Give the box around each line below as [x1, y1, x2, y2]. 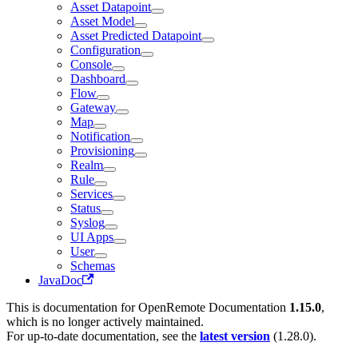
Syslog [70, 215, 105, 229]
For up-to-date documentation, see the [6, 328, 200, 343]
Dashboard [70, 71, 125, 86]
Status [70, 201, 101, 215]
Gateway [70, 100, 116, 114]
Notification [70, 129, 130, 143]
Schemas [70, 258, 115, 272]
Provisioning [70, 143, 134, 157]
